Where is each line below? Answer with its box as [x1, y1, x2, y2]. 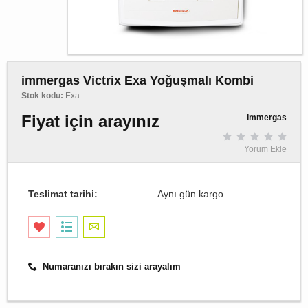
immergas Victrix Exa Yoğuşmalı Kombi [21, 74, 254, 87]
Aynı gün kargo [157, 188, 223, 199]
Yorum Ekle [244, 144, 287, 154]
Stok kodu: [21, 91, 63, 100]
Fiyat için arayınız [21, 112, 159, 131]
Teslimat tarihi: [28, 188, 98, 199]
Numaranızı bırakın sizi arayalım [40, 261, 181, 272]
